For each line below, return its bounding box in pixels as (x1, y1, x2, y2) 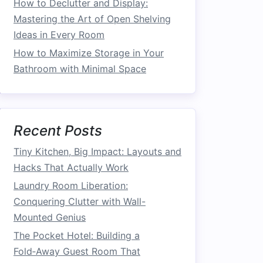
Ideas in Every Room (14, 29, 104, 41)
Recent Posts (14, 122, 102, 139)
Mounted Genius (14, 211, 86, 223)
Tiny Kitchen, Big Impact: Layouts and (14, 146, 181, 157)
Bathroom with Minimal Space (14, 63, 146, 75)
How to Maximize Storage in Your (14, 47, 164, 59)
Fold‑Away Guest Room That (14, 245, 140, 257)
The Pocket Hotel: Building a (14, 230, 140, 241)
